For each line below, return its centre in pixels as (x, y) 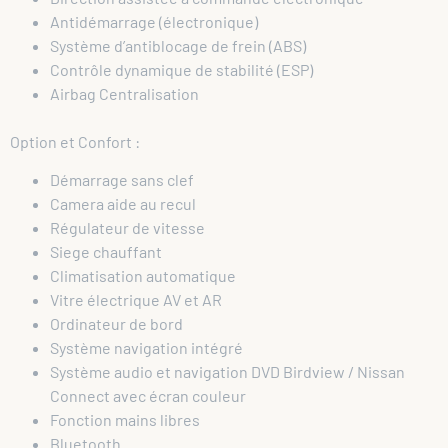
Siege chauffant (106, 252)
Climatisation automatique (143, 276)
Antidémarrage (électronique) (154, 21)
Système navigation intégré (146, 348)
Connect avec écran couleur (148, 396)
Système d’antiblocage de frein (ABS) (178, 45)
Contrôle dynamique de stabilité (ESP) (181, 69)
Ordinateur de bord (116, 324)
